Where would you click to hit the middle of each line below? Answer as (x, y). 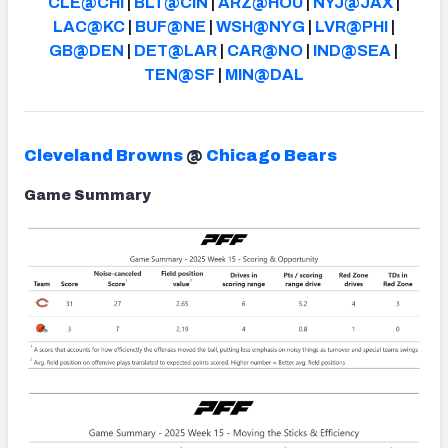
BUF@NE (170, 26)
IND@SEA (352, 50)
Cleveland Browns (103, 155)
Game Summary (87, 195)
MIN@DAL (264, 74)
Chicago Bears (271, 155)
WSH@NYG (260, 26)
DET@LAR (176, 50)
